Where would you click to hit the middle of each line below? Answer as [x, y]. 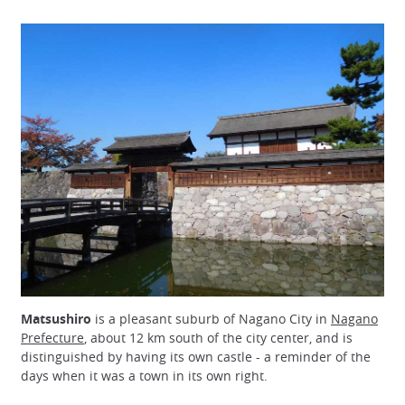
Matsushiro [56, 319]
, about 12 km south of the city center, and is [218, 338]
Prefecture [52, 338]
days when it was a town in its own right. [144, 376]
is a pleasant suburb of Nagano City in [211, 319]
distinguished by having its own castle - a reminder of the [196, 357]
